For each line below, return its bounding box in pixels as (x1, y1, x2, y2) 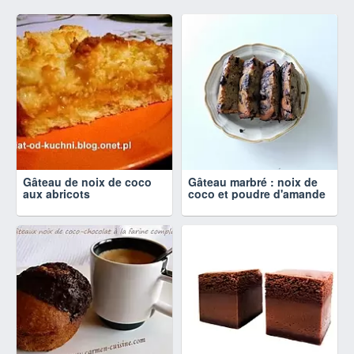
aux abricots (23, 186, 90, 202)
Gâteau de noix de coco (23, 174, 152, 190)
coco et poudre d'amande (188, 186, 326, 202)
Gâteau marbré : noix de (188, 174, 318, 190)
